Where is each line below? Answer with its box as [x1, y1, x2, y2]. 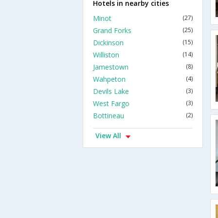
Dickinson [93, 38, 124, 47]
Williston [93, 50, 119, 59]
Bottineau [93, 111, 124, 120]
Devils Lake [93, 87, 129, 96]
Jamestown [93, 62, 128, 72]
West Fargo [93, 99, 129, 108]
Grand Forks [93, 26, 131, 35]
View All [95, 131, 121, 140]
